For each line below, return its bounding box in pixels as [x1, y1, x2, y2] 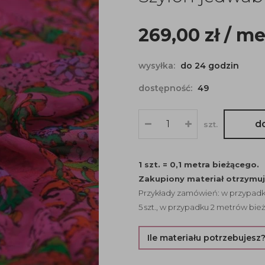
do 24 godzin [180, 60, 239, 71]
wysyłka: [138, 60, 177, 71]
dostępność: [138, 83, 195, 93]
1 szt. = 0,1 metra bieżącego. [138, 160, 259, 169]
